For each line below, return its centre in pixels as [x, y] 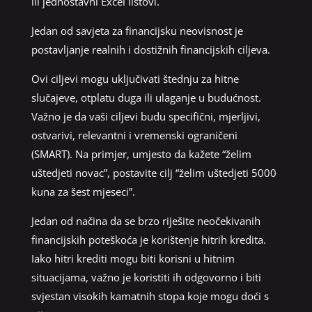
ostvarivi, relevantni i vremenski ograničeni [134, 135]
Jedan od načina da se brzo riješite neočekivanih [146, 220]
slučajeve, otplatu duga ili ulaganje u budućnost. [146, 97]
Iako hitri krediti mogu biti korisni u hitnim [133, 258]
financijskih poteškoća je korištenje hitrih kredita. [148, 239]
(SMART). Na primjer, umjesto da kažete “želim [141, 154]
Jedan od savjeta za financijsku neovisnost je [137, 30]
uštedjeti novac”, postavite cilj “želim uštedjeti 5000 [154, 172]
